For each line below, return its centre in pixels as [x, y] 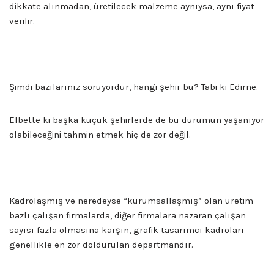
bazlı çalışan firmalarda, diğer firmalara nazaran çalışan [128, 215]
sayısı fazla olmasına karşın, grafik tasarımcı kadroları [127, 230]
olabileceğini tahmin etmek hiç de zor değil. [100, 134]
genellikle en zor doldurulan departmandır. [101, 244]
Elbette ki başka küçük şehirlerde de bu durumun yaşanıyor [137, 120]
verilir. [22, 20]
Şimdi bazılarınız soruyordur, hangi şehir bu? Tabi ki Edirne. [134, 87]
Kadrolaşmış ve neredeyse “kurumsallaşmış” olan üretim [131, 200]
